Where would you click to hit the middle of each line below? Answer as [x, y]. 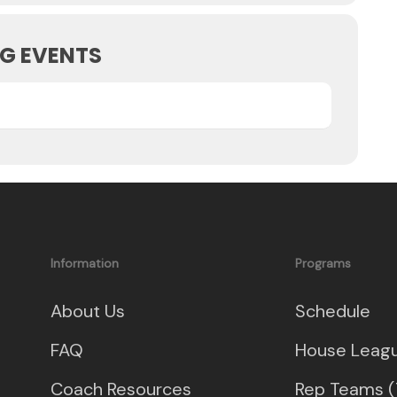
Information [84, 263]
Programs [323, 263]
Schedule [333, 311]
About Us [87, 311]
